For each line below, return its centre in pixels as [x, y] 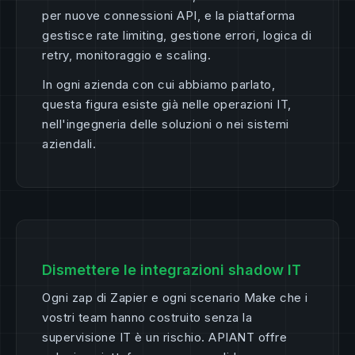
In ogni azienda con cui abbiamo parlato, [158, 85]
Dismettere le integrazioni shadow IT [172, 270]
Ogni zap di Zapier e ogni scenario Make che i [175, 298]
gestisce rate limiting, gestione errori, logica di [177, 36]
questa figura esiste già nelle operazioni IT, [167, 105]
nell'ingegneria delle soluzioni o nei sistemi [166, 124]
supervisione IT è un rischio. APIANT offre [164, 338]
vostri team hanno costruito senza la [147, 318]
